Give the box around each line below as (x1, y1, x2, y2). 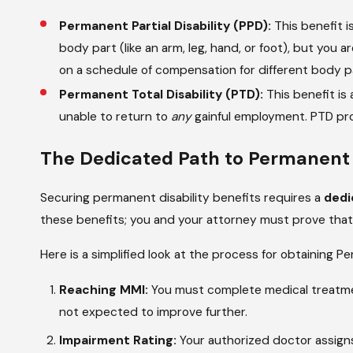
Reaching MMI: (58, 281, 148, 298)
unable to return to (58, 109, 171, 125)
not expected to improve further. (58, 303, 247, 320)
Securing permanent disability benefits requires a (40, 190, 325, 206)
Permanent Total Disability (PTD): (58, 87, 263, 103)
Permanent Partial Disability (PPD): (58, 18, 271, 35)
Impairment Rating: (58, 332, 176, 348)
